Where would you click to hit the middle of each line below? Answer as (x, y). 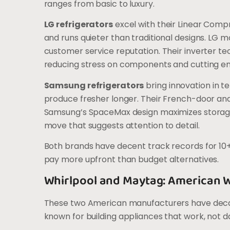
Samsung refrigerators (94, 85)
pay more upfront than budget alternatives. (131, 160)
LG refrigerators (78, 25)
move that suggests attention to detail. (122, 125)
